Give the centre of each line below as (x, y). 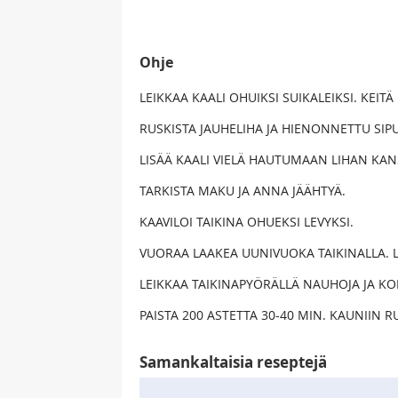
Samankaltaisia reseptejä (233, 362)
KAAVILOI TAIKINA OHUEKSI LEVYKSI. (247, 222)
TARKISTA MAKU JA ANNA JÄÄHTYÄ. (243, 191)
